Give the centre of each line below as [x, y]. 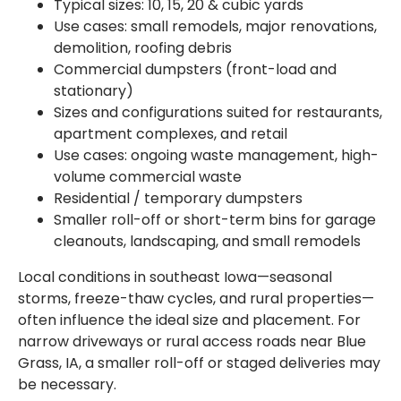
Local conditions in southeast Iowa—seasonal [175, 277]
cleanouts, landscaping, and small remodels [207, 242]
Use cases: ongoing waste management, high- [216, 156]
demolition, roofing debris [143, 48]
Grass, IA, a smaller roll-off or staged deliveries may [199, 363]
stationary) [94, 91]
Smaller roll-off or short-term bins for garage [215, 220]
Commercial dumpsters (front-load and [195, 70]
